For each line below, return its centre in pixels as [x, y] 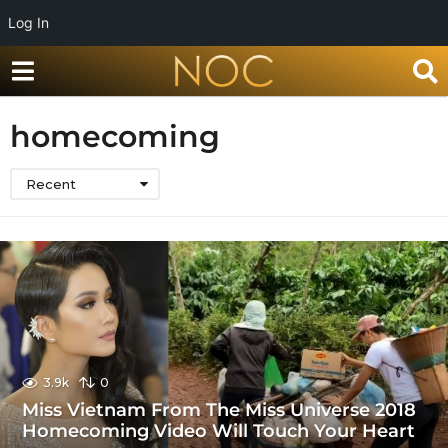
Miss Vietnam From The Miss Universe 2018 [219, 409]
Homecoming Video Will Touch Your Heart [219, 430]
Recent [51, 184]
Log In [28, 22]
